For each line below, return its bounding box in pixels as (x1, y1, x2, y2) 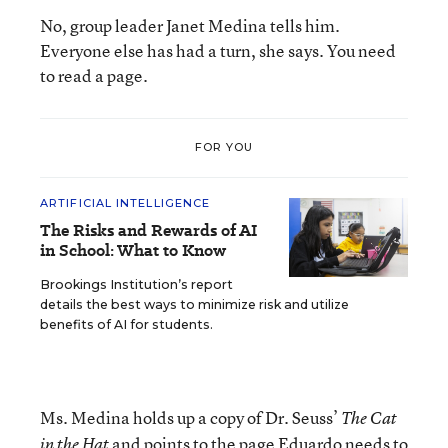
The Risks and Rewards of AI (40, 218, 257, 242)
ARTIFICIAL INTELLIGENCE (40, 195, 211, 210)
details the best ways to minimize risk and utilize (40, 296, 349, 312)
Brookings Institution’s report (40, 276, 233, 292)
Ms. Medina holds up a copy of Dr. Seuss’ (40, 405, 341, 429)
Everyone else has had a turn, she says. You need (40, 38, 396, 62)
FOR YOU (194, 140, 254, 155)
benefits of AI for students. (40, 316, 213, 332)
